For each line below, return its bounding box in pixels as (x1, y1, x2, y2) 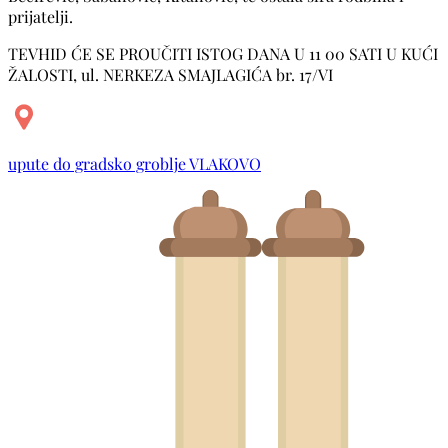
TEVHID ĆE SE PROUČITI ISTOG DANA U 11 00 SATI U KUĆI (8, 42, 438, 64)
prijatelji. (8, 5, 73, 27)
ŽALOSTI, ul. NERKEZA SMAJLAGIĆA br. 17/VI (8, 63, 333, 85)
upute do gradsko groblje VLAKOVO (8, 152, 261, 174)
